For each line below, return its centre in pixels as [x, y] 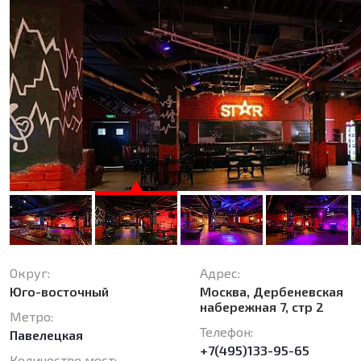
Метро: [32, 317]
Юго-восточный [60, 292]
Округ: [30, 273]
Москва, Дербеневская [272, 292]
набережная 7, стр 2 [262, 307]
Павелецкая [47, 335]
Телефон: [227, 332]
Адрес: [220, 273]
